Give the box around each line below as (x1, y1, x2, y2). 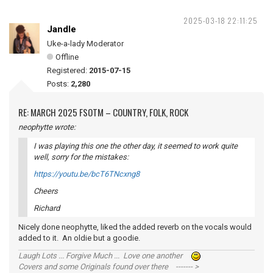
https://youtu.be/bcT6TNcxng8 (34, 169, 140, 179)
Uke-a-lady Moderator (47, 39, 124, 48)
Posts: (47, 79, 71, 88)
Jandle (47, 24, 76, 35)
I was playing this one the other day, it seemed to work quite (34, 141, 238, 151)
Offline (55, 52, 79, 62)
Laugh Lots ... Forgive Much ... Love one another (18, 251, 191, 260)
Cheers (34, 186, 58, 196)
